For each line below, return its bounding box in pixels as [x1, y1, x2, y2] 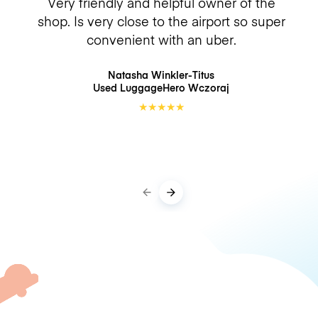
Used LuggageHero [93, 80, 188, 94]
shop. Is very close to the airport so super [37, 11, 285, 30]
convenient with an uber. [86, 30, 236, 48]
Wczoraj [188, 80, 229, 94]
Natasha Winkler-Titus [108, 67, 214, 82]
